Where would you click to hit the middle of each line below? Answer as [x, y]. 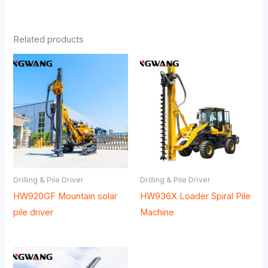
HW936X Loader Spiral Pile [195, 197]
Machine [157, 213]
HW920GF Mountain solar [66, 197]
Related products [49, 39]
